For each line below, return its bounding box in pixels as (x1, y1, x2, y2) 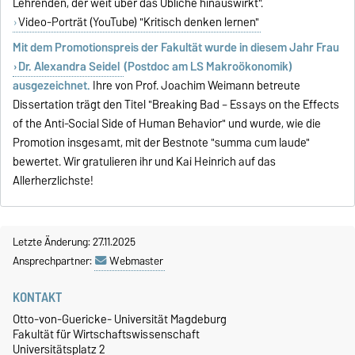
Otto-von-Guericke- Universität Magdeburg (13, 309, 227, 330)
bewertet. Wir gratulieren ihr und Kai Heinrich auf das (13, 152, 277, 172)
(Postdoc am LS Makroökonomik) (123, 57, 292, 77)
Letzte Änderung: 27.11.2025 (13, 232, 136, 252)
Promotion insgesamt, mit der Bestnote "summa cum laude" (13, 133, 311, 153)
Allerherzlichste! (13, 171, 113, 191)
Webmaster (109, 251, 163, 271)
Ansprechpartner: (13, 251, 94, 271)
